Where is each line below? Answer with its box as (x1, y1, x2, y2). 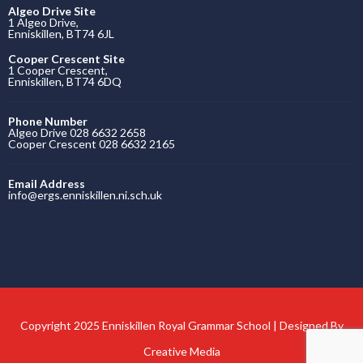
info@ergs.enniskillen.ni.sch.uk (8, 188, 162, 202)
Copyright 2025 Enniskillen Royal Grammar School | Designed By (19, 318, 344, 332)
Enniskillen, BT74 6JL (8, 27, 114, 41)
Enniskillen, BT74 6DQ (8, 75, 122, 88)
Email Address (8, 177, 85, 190)
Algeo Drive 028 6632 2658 (8, 126, 146, 139)
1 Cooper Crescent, (8, 63, 108, 77)
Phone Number (8, 114, 88, 128)
